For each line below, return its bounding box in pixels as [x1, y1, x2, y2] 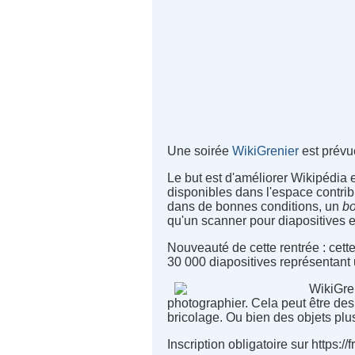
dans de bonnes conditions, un [167, 200, 343, 214]
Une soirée [167, 144, 233, 158]
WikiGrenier [232, 144, 300, 158]
